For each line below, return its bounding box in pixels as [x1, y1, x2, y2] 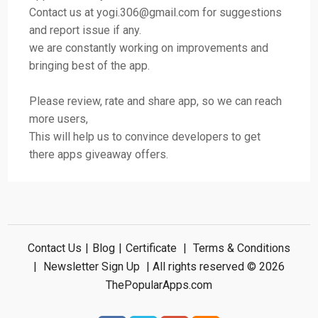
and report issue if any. [29, 23, 142, 38]
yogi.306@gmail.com [97, 6, 200, 20]
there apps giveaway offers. [29, 148, 169, 162]
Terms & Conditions [192, 241, 290, 256]
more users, [29, 112, 92, 126]
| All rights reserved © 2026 [143, 260, 285, 274]
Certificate [125, 241, 177, 256]
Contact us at [29, 6, 97, 20]
